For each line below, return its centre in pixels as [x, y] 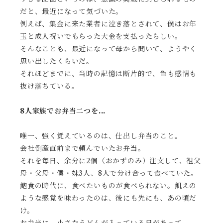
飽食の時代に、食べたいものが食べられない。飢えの [109, 186]
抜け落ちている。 [50, 86]
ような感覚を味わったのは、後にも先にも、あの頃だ [109, 198]
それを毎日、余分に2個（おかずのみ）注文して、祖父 [111, 161]
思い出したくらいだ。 [57, 61]
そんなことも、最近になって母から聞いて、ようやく [109, 49]
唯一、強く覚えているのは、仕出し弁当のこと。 [101, 136]
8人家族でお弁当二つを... [63, 111]
